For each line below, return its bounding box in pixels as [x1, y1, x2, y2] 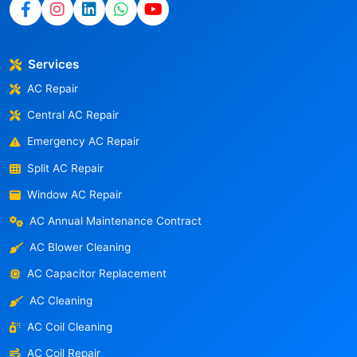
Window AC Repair [27, 187, 122, 201]
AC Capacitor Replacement [27, 267, 167, 280]
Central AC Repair [27, 108, 119, 122]
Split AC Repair [27, 161, 104, 175]
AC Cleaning [29, 293, 92, 307]
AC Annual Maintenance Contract [29, 214, 202, 227]
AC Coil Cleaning [27, 320, 112, 333]
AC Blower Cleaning [29, 241, 131, 254]
